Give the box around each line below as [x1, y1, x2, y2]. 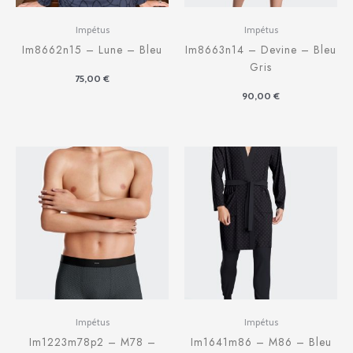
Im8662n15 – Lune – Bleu [22, 41, 162, 58]
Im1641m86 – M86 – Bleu [190, 334, 332, 351]
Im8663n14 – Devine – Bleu [185, 41, 336, 58]
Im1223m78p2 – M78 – [28, 334, 156, 351]
